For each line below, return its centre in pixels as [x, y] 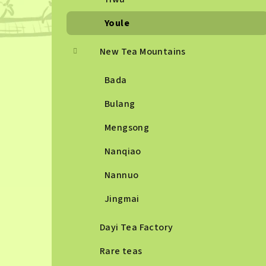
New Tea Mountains [143, 52]
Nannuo [122, 175]
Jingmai [122, 199]
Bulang [120, 104]
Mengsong [127, 128]
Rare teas [121, 251]
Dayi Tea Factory [137, 227]
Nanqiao [123, 151]
